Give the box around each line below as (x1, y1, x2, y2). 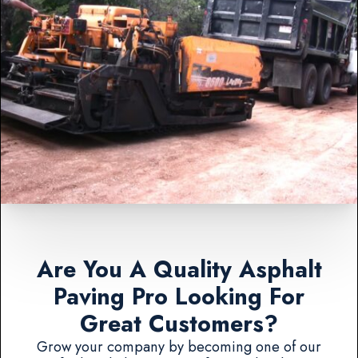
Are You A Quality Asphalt (36, 253, 322, 287)
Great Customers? (80, 308, 278, 341)
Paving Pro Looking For (54, 280, 304, 314)
